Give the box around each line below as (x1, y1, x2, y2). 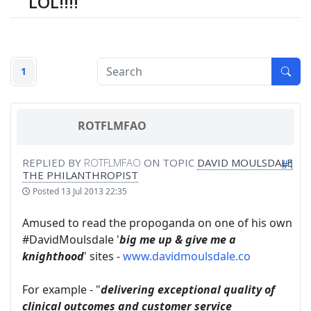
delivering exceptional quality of (101, 282, 275, 298)
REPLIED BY (22, 155, 84, 170)
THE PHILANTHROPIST (22, 168, 138, 183)
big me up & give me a (119, 232, 236, 248)
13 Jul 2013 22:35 (61, 185, 127, 198)
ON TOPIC (141, 155, 197, 170)
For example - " (22, 282, 101, 298)
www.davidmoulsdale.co (123, 249, 251, 264)
